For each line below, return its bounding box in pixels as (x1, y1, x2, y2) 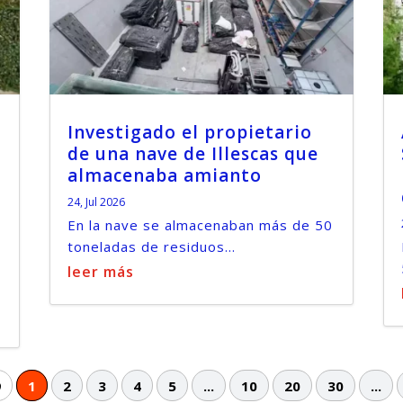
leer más (67, 262, 134, 282)
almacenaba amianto (67, 164, 262, 188)
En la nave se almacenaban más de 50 (67, 216, 333, 235)
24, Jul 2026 (67, 194, 125, 210)
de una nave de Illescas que (67, 142, 318, 166)
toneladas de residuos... (67, 237, 236, 256)
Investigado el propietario (67, 121, 312, 145)
